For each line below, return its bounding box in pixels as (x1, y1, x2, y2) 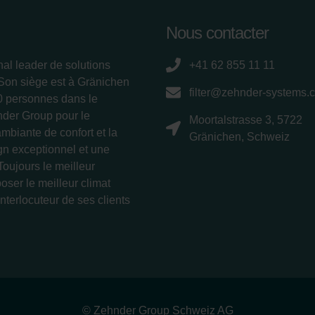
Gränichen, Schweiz (189, 130, 290, 143)
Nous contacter (166, 22, 269, 42)
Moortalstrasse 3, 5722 (189, 113, 302, 126)
